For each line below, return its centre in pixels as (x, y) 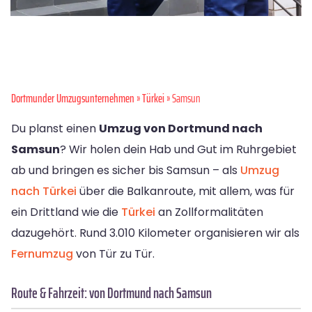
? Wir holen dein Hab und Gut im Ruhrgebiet (178, 150)
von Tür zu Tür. (114, 254)
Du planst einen (55, 129)
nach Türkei (44, 192)
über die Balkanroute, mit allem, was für (186, 192)
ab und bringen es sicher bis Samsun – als (126, 171)
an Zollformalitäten (209, 212)
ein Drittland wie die (66, 212)
